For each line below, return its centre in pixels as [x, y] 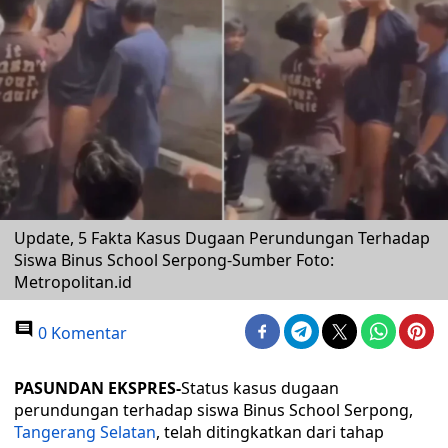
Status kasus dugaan [260, 388]
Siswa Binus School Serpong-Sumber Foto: [174, 260]
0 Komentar [80, 333]
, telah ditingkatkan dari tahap [270, 432]
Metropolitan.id [73, 282]
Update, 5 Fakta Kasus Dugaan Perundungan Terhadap [222, 238]
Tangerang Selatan [85, 432]
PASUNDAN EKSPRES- [97, 388]
